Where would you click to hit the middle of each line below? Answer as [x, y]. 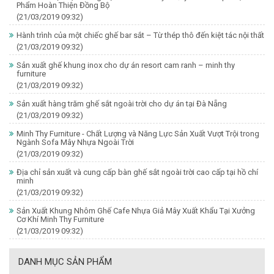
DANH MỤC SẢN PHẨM [65, 261]
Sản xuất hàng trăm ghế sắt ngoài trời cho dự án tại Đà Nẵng [122, 103]
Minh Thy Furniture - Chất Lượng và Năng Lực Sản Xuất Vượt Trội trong [138, 133]
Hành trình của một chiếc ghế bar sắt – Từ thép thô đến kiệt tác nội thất [140, 35]
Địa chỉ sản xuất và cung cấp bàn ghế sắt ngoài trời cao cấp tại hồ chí [137, 172]
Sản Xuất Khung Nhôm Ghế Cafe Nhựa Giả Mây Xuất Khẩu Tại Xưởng [136, 210]
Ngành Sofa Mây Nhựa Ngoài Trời [75, 142]
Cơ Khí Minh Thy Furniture [60, 219]
